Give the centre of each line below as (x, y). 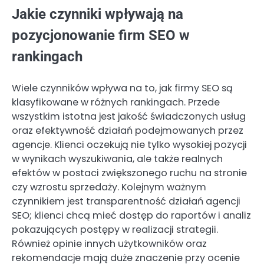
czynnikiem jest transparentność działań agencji (126, 202)
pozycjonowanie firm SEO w (101, 36)
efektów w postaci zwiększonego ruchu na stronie (129, 173)
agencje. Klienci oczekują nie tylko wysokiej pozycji (129, 145)
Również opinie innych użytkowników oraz (109, 244)
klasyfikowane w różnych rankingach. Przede (116, 103)
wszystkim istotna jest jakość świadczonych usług (129, 117)
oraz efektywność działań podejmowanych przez (128, 131)
